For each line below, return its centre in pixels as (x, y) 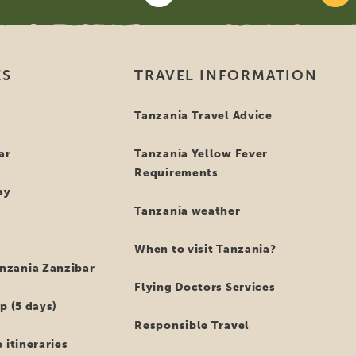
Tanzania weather (188, 211)
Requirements (176, 173)
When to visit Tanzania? (205, 249)
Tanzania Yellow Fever (201, 154)
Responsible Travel (192, 325)
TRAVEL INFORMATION (226, 75)
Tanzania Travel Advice (203, 116)
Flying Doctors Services (205, 287)
